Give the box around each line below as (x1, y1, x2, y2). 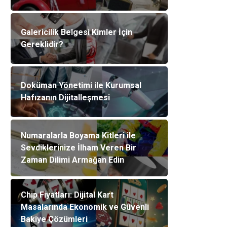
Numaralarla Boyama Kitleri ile (21, 131, 136, 140)
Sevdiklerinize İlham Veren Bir (21, 143, 136, 153)
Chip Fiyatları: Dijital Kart (21, 190, 113, 200)
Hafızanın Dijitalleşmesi (21, 93, 110, 102)
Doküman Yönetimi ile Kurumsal (21, 81, 141, 90)
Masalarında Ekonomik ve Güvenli (21, 202, 149, 212)
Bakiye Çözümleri (21, 214, 88, 224)
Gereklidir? (21, 40, 63, 49)
